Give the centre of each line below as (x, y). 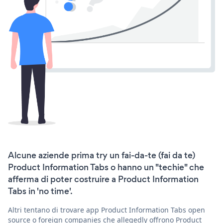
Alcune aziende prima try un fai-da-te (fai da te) (102, 156)
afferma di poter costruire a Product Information (103, 179)
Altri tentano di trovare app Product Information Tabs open (107, 210)
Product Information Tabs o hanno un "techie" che (106, 167)
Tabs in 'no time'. (40, 191)
